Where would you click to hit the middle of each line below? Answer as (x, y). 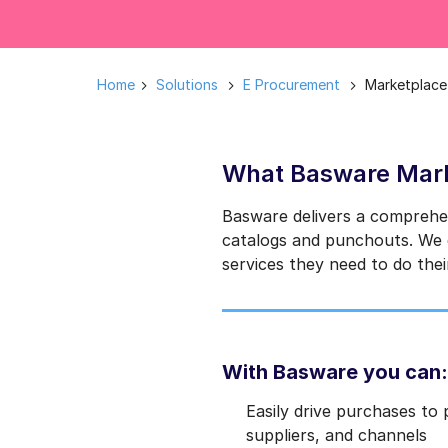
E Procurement (291, 84)
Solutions (186, 84)
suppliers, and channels (336, 434)
